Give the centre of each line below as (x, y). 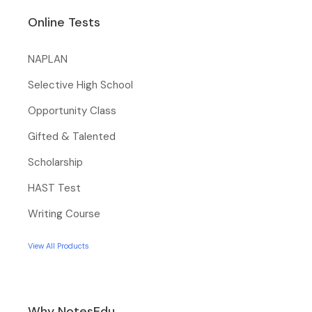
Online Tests (64, 22)
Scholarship (55, 162)
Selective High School (80, 85)
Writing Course (64, 213)
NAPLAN (48, 59)
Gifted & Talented (72, 136)
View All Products (58, 245)
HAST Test (54, 188)
